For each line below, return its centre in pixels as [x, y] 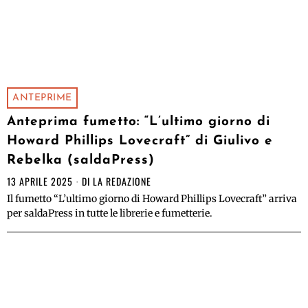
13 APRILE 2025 [40, 181]
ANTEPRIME [42, 98]
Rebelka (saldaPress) [81, 161]
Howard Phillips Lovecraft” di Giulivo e [140, 142]
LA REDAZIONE [122, 181]
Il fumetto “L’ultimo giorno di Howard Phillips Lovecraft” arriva [152, 199]
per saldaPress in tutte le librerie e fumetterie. [110, 213]
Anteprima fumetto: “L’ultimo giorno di [139, 122]
